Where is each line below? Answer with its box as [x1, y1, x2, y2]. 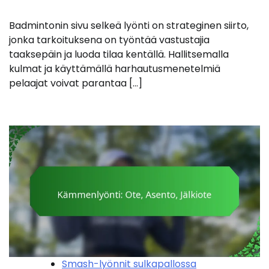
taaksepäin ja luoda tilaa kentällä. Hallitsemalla [9, 47, 229, 61]
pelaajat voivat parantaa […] [9, 76, 142, 90]
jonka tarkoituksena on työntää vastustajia [9, 32, 210, 47]
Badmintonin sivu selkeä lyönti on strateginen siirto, [9, 18, 249, 32]
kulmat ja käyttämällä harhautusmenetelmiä [9, 61, 220, 76]
